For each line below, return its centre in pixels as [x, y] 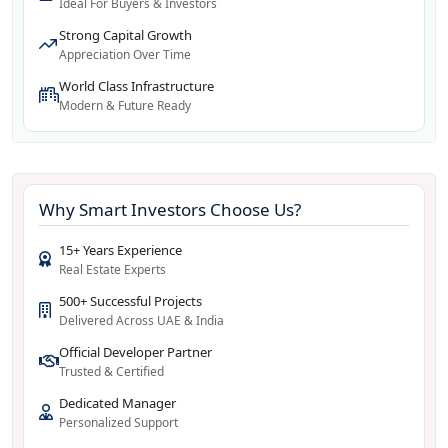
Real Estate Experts [112, 270]
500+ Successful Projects [130, 301]
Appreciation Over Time [125, 55]
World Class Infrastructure [136, 86]
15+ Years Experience [120, 250]
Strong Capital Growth [125, 35]
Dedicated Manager [117, 403]
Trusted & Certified [111, 372]
